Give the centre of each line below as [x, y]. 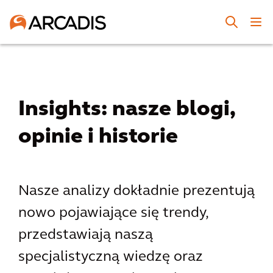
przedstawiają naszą [86, 235]
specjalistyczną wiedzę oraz [111, 257]
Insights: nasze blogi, [127, 110]
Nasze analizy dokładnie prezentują [136, 191]
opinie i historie [98, 137]
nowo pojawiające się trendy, [113, 213]
